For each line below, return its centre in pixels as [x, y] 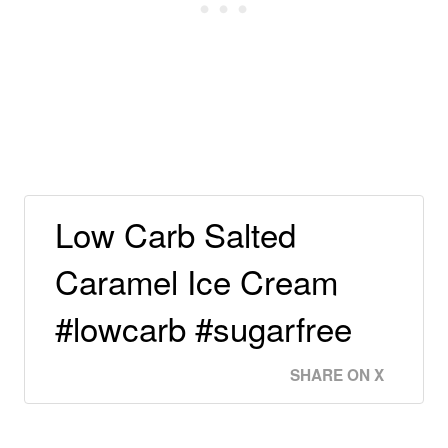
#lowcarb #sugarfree [203, 328]
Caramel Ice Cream [196, 281]
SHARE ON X [337, 375]
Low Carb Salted [175, 234]
